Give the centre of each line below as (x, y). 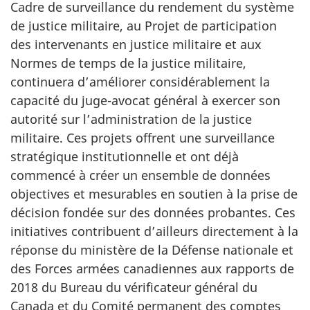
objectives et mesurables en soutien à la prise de (154, 193)
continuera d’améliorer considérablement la (140, 81)
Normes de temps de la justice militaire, (128, 63)
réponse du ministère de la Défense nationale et (152, 249)
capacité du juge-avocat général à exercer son (145, 100)
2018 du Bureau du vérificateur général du (134, 287)
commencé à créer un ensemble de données (140, 175)
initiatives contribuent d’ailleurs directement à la (154, 231)
